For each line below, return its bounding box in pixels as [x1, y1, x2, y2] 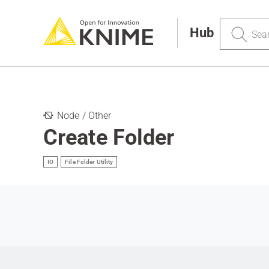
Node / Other [57, 110, 112, 121]
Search [220, 19, 252, 30]
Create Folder [43, 125, 175, 150]
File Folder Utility [65, 159, 113, 165]
